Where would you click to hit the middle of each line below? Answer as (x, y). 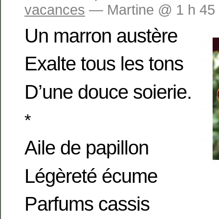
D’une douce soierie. (108, 92)
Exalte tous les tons (104, 64)
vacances (55, 10)
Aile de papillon (87, 148)
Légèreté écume (91, 176)
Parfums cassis (87, 204)
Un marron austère (101, 35)
